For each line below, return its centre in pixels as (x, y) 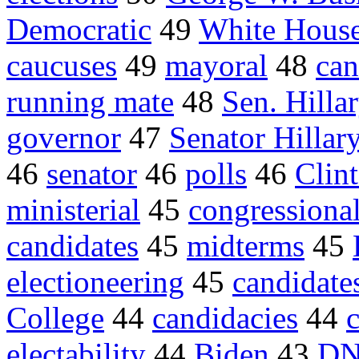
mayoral (216, 66)
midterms (246, 246)
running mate (90, 102)
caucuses (62, 66)
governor (64, 138)
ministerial (73, 210)
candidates (73, 246)
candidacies (225, 318)
